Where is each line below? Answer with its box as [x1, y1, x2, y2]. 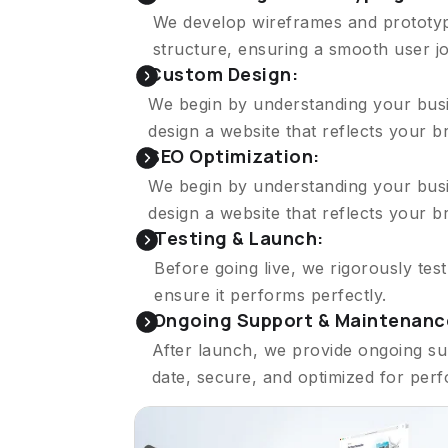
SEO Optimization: [148, 144, 320, 169]
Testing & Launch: [154, 226, 324, 251]
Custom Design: [148, 62, 299, 87]
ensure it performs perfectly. [154, 285, 387, 306]
